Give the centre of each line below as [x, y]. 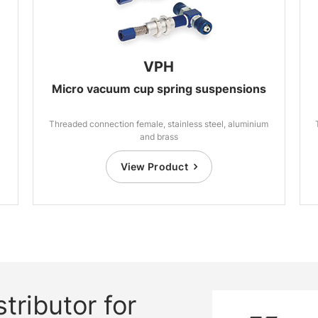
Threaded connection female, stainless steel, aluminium [159, 124]
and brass [159, 137]
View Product [154, 166]
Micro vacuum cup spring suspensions [159, 89]
